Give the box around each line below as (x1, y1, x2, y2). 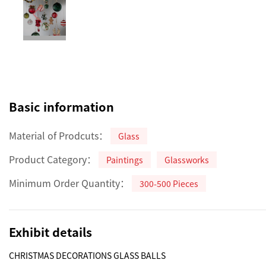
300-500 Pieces (140, 178, 198, 189)
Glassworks (164, 154, 209, 166)
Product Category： (9, 152, 96, 166)
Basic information (9, 98, 114, 115)
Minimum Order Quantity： (9, 176, 129, 190)
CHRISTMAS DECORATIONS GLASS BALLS (9, 249, 167, 261)
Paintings (106, 154, 143, 166)
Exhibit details (9, 223, 92, 240)
